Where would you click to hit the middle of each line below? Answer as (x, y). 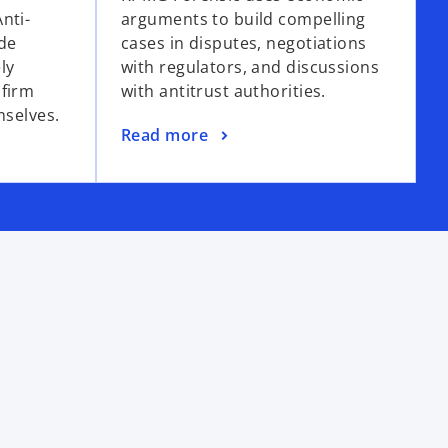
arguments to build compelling (243, 19)
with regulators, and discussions (250, 67)
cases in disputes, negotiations (244, 43)
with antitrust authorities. (223, 91)
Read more (164, 134)
